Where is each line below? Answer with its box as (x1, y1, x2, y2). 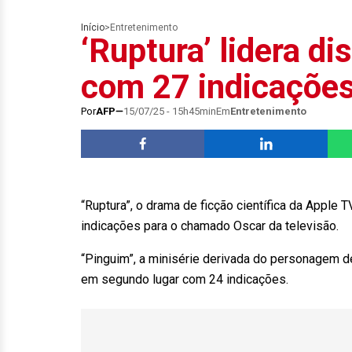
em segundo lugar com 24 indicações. (81, 272, 288, 287)
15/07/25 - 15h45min (123, 105, 216, 117)
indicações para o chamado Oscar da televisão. (81, 218, 339, 233)
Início (81, 22, 104, 33)
